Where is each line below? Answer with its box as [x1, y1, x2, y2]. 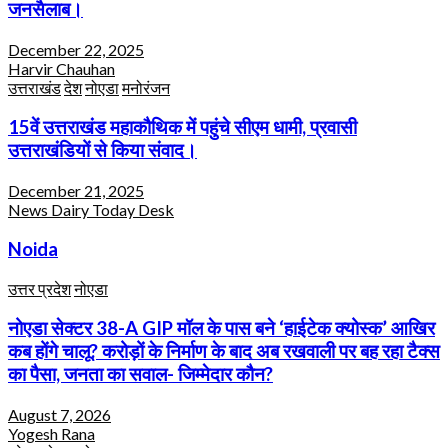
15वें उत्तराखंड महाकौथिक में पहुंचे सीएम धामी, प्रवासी [8, 116, 357, 139]
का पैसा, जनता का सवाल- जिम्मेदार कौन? [8, 363, 273, 386]
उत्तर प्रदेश [8, 278, 71, 298]
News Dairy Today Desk [8, 200, 174, 220]
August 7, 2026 [8, 404, 111, 424]
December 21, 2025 [8, 181, 144, 201]
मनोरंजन [122, 77, 170, 97]
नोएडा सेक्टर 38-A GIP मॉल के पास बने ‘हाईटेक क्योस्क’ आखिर [8, 317, 435, 340]
